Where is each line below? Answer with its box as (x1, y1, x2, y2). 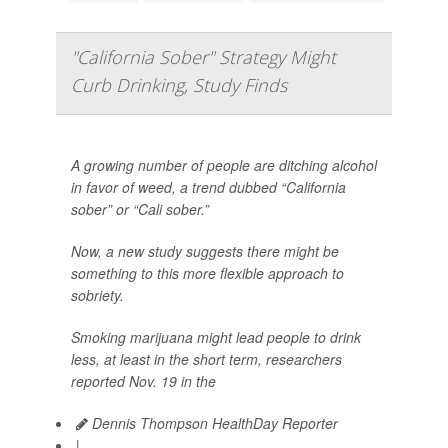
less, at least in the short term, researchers (71, 349, 342, 369)
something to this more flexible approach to (71, 263, 344, 283)
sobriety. (71, 285, 124, 305)
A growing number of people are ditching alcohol (71, 155, 377, 175)
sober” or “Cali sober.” (71, 199, 209, 219)
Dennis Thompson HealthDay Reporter (88, 413, 338, 433)
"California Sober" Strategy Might (71, 45, 336, 69)
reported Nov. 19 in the (71, 371, 216, 391)
